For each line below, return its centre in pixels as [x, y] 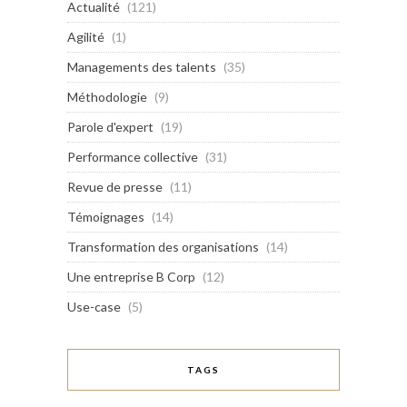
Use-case [94, 307]
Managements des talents [142, 67]
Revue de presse [115, 187]
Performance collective [133, 157]
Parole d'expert [110, 127]
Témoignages [106, 217]
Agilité [86, 37]
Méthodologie [107, 97]
